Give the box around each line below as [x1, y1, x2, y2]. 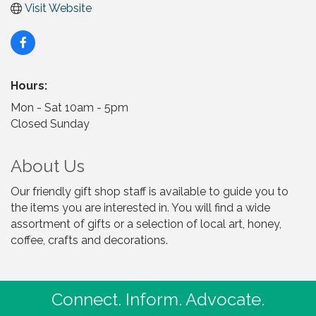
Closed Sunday [11, 117, 90, 131]
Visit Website [25, 1, 92, 16]
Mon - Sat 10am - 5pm [11, 101, 128, 115]
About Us [11, 156, 85, 177]
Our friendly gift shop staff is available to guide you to [11, 185, 288, 199]
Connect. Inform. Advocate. [51, 289, 265, 310]
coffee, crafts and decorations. [11, 233, 168, 248]
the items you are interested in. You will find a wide [11, 201, 270, 215]
